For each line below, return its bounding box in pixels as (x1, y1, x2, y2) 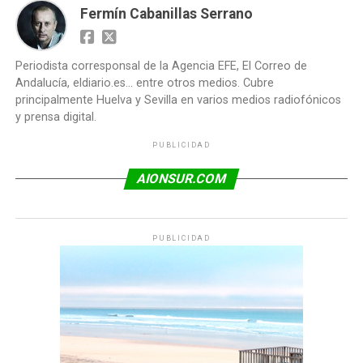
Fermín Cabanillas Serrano (79, 6, 253, 23)
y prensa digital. (15, 110, 96, 125)
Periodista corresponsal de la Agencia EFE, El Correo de (15, 59, 307, 74)
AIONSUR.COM (135, 171, 228, 187)
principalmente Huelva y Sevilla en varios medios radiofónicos (15, 93, 341, 108)
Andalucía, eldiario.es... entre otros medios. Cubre (15, 76, 274, 91)
